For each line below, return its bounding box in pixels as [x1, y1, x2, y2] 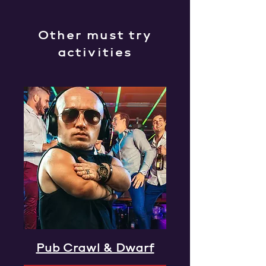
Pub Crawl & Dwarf [36, 240, 154, 255]
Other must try [37, 27, 153, 42]
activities [58, 45, 132, 59]
